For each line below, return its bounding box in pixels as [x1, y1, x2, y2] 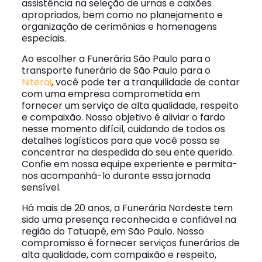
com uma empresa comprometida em [21, 87, 200, 101]
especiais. [21, 32, 66, 45]
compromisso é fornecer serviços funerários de [21, 236, 240, 250]
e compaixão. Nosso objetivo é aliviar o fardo [21, 111, 225, 124]
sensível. [21, 181, 61, 194]
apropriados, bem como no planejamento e [21, 8, 223, 22]
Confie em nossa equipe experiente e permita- [21, 157, 237, 171]
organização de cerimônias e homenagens [21, 20, 217, 33]
